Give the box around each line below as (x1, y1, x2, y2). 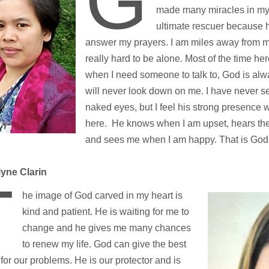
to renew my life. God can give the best (22, 238, 186, 249)
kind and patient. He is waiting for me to (22, 206, 189, 217)
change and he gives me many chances (22, 222, 191, 233)
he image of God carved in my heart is (22, 190, 183, 201)
